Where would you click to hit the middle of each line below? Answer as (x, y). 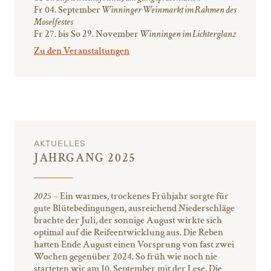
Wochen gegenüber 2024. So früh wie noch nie (126, 256)
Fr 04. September (67, 10)
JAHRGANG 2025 (85, 158)
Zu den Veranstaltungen (82, 51)
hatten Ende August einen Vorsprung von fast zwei (134, 244)
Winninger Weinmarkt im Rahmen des (168, 10)
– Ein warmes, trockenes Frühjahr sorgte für (140, 196)
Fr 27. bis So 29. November (86, 34)
